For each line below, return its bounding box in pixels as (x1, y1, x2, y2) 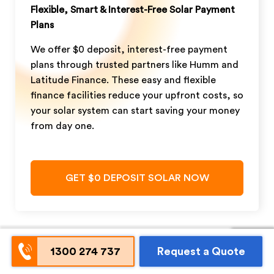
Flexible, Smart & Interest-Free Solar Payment (31, 5, 235, 15)
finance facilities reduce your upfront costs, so (31, 91, 243, 101)
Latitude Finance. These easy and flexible (31, 75, 216, 86)
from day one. (31, 121, 94, 131)
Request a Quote (157, 245, 245, 257)
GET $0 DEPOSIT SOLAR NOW (65, 173, 209, 183)
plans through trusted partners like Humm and (31, 60, 239, 70)
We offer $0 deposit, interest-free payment (31, 45, 228, 55)
